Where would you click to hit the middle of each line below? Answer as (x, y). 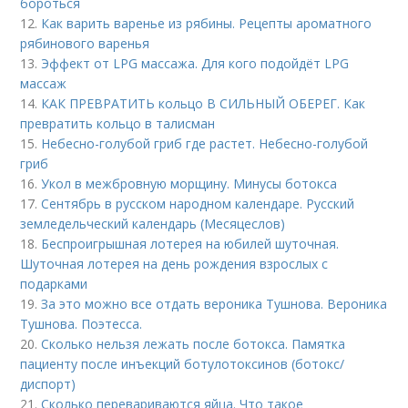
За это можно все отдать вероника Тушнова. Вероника (214, 304)
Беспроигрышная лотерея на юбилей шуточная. (190, 244)
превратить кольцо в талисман (118, 123)
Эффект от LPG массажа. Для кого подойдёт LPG (195, 63)
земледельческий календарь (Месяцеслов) (153, 224)
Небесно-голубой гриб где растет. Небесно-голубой (205, 143)
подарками (54, 284)
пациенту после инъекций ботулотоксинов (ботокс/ (183, 364)
